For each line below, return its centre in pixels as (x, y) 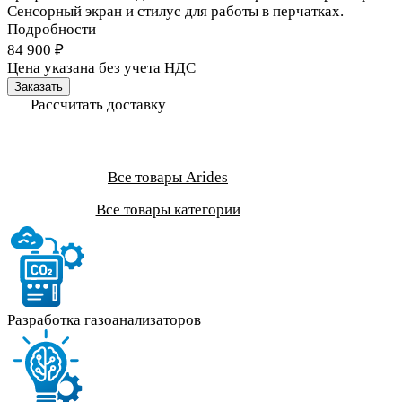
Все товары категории (168, 209)
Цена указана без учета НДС (101, 67)
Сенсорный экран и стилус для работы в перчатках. (175, 11)
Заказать (39, 86)
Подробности (52, 29)
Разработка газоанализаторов (104, 319)
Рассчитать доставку (98, 104)
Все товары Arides (168, 177)
